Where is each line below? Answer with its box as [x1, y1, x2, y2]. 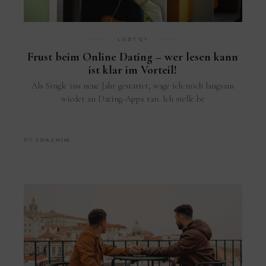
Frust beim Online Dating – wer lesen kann [27, 49, 239, 64]
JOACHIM [35, 136, 71, 143]
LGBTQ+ [118, 35, 148, 42]
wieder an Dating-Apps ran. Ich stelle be [61, 93, 205, 104]
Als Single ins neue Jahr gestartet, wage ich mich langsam [31, 80, 235, 91]
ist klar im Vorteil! [88, 62, 178, 77]
